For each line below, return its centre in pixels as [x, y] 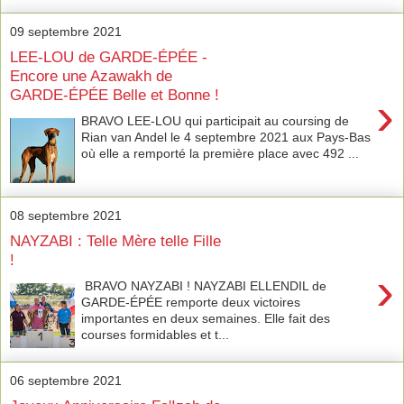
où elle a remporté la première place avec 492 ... [220, 153]
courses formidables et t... [156, 334]
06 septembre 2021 [66, 380]
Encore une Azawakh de [91, 76]
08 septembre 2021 [66, 215]
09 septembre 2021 [66, 31]
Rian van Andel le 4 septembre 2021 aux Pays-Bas [226, 137]
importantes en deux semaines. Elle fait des [206, 318]
